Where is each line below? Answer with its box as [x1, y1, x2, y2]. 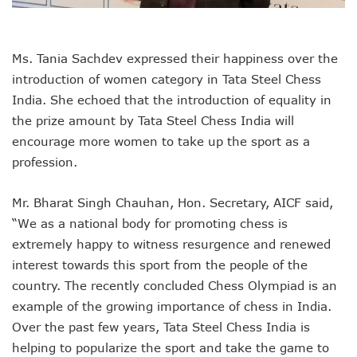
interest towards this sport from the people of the [12, 257, 308, 273]
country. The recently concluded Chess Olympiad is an [12, 278, 337, 293]
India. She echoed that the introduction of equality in [12, 92, 331, 108]
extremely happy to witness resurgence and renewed [12, 237, 331, 252]
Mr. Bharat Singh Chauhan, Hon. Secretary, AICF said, [12, 195, 333, 210]
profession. [12, 155, 77, 170]
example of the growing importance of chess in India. [12, 299, 331, 314]
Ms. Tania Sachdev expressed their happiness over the [12, 51, 338, 66]
